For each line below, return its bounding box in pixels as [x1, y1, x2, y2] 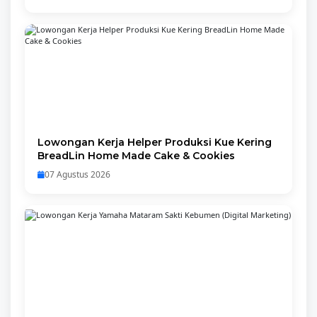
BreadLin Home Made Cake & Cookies [38, 149, 235, 162]
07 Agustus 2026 [45, 168, 110, 180]
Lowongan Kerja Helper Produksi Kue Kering [38, 136, 272, 149]
